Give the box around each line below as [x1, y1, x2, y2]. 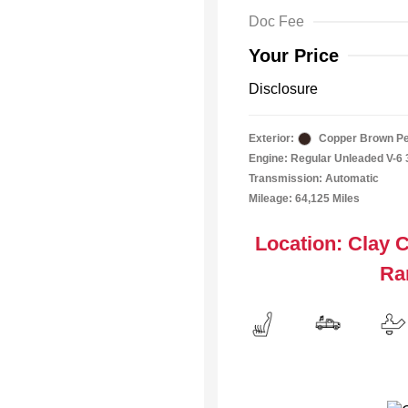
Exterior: [249, 132, 294, 145]
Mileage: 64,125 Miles [249, 192, 360, 205]
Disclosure [249, 81, 318, 97]
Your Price [249, 46, 339, 66]
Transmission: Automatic [249, 172, 379, 185]
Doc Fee [249, 14, 304, 29]
